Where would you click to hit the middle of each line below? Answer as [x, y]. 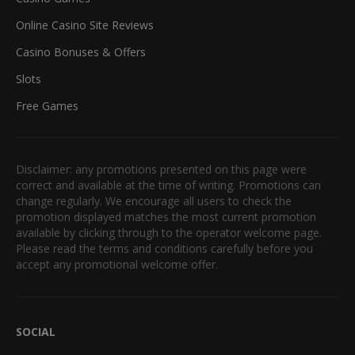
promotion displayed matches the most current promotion [166, 217]
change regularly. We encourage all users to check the [154, 201]
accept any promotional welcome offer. [117, 265]
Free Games [47, 106]
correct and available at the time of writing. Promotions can [168, 185]
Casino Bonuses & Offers [81, 52]
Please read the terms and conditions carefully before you [164, 249]
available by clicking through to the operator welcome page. [169, 233]
